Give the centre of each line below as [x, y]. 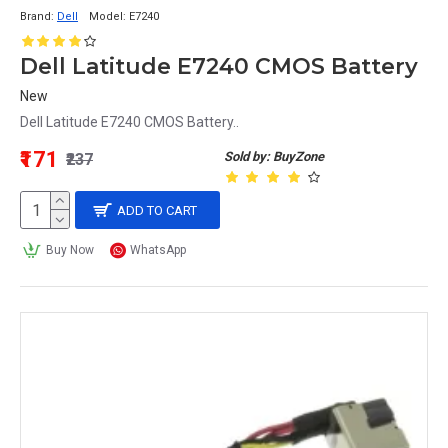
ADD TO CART [157, 210]
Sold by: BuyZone [274, 156]
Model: [107, 16]
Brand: [37, 16]
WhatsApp [158, 250]
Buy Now [69, 250]
